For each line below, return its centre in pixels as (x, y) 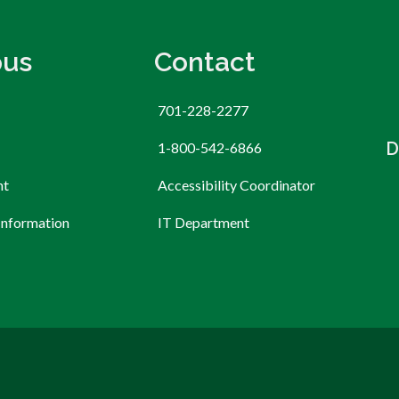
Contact (204, 61)
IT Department (203, 222)
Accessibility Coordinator (236, 184)
